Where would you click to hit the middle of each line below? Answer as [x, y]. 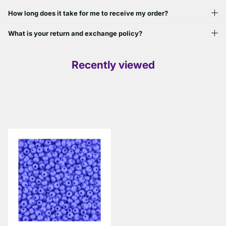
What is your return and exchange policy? [75, 34]
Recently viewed [113, 65]
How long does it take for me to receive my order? [88, 13]
